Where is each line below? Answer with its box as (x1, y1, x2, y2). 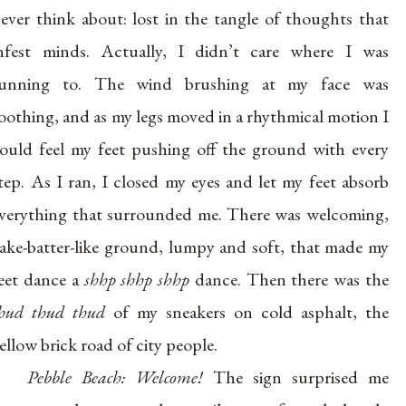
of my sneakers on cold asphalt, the (105, 299, 389, 324)
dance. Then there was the (189, 266, 389, 291)
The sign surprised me (203, 364, 389, 389)
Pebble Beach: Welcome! (27, 364, 204, 389)
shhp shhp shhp (83, 266, 190, 291)
